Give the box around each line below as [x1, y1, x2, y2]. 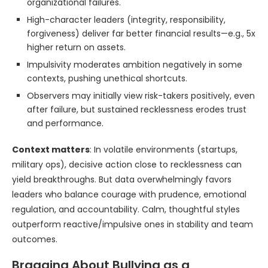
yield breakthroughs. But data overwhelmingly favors [12, 173, 232, 185]
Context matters [12, 144, 90, 156]
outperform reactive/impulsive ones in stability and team [12, 218, 253, 230]
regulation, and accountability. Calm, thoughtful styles [12, 203, 240, 215]
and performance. [27, 117, 103, 129]
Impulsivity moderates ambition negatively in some [27, 59, 242, 71]
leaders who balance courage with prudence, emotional [12, 188, 246, 200]
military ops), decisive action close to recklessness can [12, 159, 242, 170]
